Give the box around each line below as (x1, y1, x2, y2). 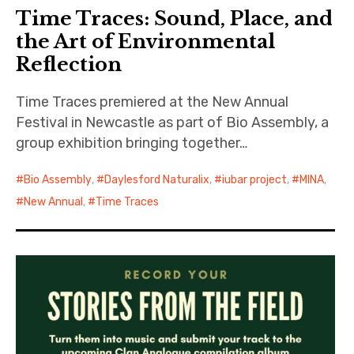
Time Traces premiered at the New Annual (16, 93, 289, 111)
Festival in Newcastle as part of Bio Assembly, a (16, 114, 330, 132)
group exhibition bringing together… (16, 134, 248, 153)
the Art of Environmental (16, 30, 276, 54)
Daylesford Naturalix (104, 173, 210, 187)
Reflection (16, 53, 122, 77)
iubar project (222, 173, 288, 187)
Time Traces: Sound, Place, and (16, 7, 333, 31)
